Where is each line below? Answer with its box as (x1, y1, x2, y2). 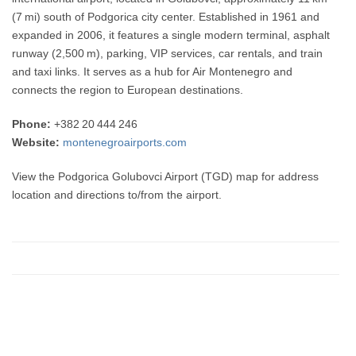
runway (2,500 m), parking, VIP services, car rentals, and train (12, 47, 323, 60)
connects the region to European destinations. (12, 83, 244, 96)
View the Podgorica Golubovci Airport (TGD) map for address (12, 170, 319, 183)
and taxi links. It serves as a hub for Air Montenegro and (12, 65, 293, 78)
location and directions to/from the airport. (12, 188, 222, 201)
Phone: (12, 118, 52, 130)
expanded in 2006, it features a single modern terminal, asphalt (12, 29, 331, 41)
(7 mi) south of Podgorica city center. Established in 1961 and (12, 10, 320, 23)
